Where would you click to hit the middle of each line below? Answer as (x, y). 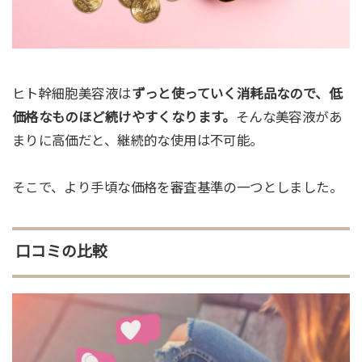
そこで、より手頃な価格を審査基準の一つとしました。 (177, 187)
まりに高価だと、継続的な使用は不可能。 (137, 140)
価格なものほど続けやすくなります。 (124, 117)
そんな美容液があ (289, 117)
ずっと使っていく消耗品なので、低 (237, 93)
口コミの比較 (61, 252)
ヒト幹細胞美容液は (72, 93)
